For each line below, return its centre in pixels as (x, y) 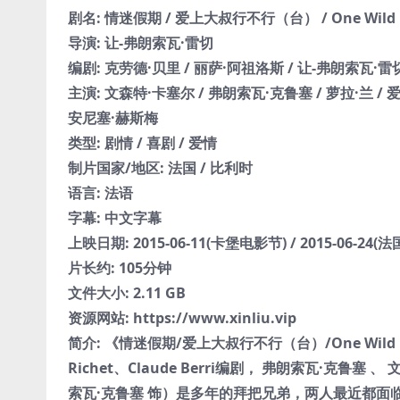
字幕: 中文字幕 (114, 217)
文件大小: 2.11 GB (126, 292)
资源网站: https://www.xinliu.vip (182, 317)
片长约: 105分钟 (119, 267)
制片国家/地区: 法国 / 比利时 (160, 167)
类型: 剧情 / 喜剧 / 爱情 (142, 142)
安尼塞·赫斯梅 (112, 117)
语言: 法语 (100, 192)
